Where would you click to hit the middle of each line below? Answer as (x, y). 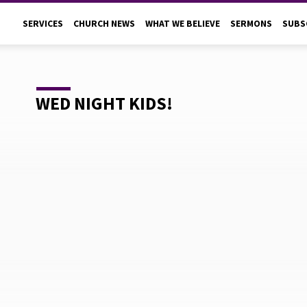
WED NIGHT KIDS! (105, 103)
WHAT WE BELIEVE (183, 24)
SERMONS (251, 24)
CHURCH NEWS (104, 24)
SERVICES (43, 24)
